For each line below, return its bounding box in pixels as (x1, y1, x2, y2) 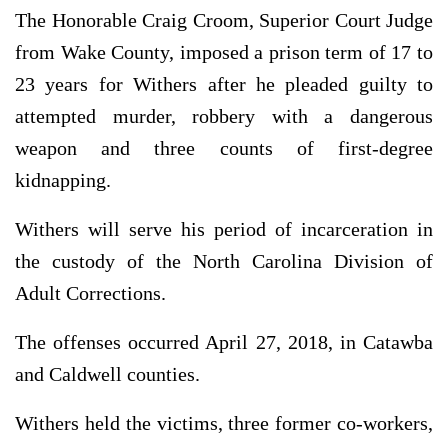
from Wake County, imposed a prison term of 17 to (15, 41, 433, 64)
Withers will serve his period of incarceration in (15, 218, 433, 241)
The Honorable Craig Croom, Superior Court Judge (15, 9, 433, 32)
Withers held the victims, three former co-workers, (15, 412, 433, 435)
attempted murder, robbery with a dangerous (15, 105, 433, 128)
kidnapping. (15, 169, 111, 192)
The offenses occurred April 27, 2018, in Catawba (15, 331, 433, 354)
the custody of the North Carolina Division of (15, 250, 433, 273)
